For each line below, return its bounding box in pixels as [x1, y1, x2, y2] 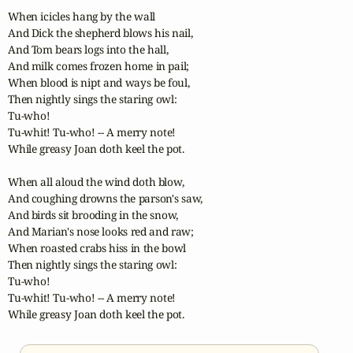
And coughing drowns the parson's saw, [8, 191, 203, 206]
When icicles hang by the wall [8, 9, 156, 24]
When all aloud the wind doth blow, [8, 174, 184, 190]
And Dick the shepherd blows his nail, [8, 25, 193, 41]
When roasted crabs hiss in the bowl [8, 240, 187, 256]
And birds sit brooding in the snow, [8, 207, 179, 223]
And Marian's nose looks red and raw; [8, 224, 194, 240]
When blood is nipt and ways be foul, [8, 75, 190, 91]
